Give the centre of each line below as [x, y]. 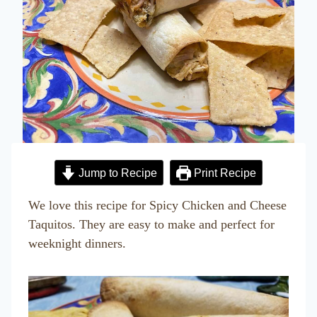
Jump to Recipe [116, 173]
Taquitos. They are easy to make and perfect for [151, 224]
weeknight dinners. [79, 243]
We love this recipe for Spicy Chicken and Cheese [157, 205]
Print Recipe [224, 173]
